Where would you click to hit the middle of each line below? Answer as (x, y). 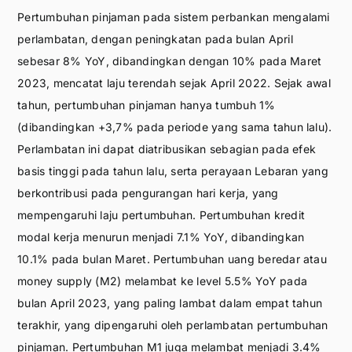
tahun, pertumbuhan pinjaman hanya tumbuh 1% (147, 104)
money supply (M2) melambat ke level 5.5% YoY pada (162, 280)
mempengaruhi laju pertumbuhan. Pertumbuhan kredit (161, 214)
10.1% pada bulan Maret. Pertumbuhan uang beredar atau (172, 258)
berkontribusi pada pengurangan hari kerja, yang (148, 192)
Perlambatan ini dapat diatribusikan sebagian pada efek (167, 148)
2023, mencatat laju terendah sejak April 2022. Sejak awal (174, 82)
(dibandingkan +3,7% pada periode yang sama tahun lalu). (175, 126)
